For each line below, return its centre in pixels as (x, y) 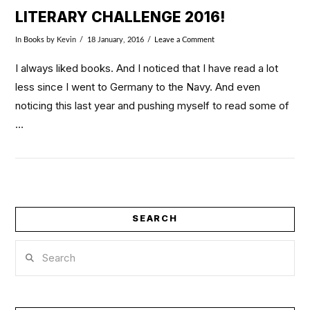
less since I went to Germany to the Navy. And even (138, 87)
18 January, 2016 (115, 39)
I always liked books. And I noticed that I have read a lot (147, 69)
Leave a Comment (184, 39)
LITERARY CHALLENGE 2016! (121, 17)
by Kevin (61, 39)
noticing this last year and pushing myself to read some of (153, 106)
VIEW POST (155, 258)
